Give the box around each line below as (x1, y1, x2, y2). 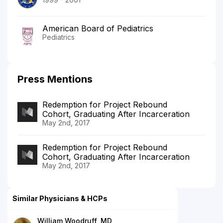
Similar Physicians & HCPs (12, 194, 108, 203)
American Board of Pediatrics (42, 23, 153, 34)
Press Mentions (17, 73, 93, 86)
